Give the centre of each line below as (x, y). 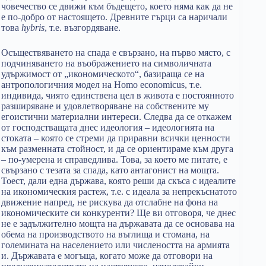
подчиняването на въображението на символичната (106, 63)
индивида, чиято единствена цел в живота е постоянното (118, 95)
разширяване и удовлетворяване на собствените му (105, 106)
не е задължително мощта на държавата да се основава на (118, 224)
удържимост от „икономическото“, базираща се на (103, 74)
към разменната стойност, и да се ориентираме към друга (117, 149)
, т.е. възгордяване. (83, 28)
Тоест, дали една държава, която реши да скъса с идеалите (118, 181)
